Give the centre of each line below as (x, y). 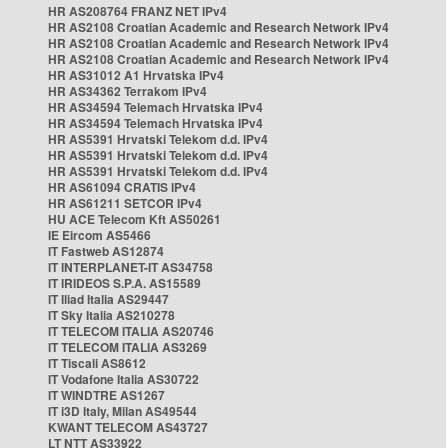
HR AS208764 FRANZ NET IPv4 (137, 11)
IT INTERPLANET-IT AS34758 (130, 267)
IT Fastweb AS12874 (106, 251)
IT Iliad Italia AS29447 (108, 299)
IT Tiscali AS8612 (97, 363)
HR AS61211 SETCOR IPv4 (125, 203)
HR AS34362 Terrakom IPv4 (127, 91)
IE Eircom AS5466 (99, 235)
